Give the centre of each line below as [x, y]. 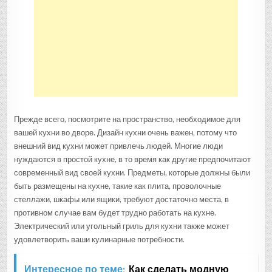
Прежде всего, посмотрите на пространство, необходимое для [127, 119]
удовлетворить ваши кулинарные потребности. [100, 239]
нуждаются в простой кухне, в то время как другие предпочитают [133, 159]
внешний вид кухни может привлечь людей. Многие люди [119, 146]
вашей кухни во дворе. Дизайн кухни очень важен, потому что [126, 132]
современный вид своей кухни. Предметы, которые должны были [132, 172]
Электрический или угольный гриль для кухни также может [122, 226]
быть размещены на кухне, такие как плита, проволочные [118, 186]
